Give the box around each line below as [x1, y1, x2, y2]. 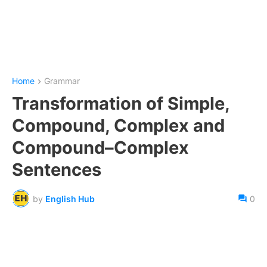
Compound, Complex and [12, 115, 225, 136]
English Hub [45, 193, 95, 204]
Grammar [44, 76, 80, 86]
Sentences [12, 159, 101, 181]
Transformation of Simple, [12, 93, 229, 114]
